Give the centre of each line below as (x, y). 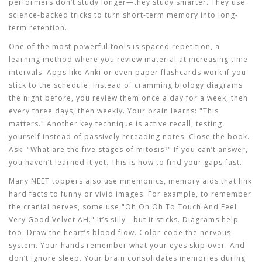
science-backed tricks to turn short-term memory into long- (123, 15)
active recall (168, 124)
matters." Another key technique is (77, 124)
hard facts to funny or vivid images (76, 194)
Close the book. (218, 137)
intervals (25, 72)
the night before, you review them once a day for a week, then (128, 98)
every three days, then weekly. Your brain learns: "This (114, 111)
